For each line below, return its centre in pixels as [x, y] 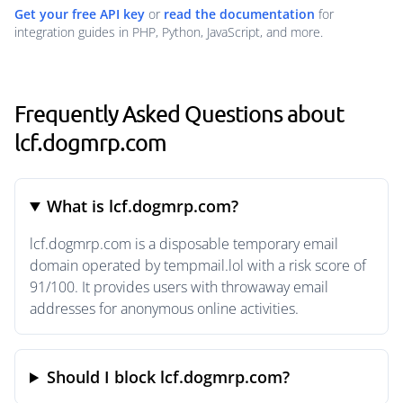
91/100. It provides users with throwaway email [179, 287]
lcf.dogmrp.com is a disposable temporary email [184, 244]
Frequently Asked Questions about [179, 113]
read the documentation [239, 14]
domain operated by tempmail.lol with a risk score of [198, 265]
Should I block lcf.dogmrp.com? [169, 377]
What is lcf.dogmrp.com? [143, 206]
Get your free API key [80, 14]
